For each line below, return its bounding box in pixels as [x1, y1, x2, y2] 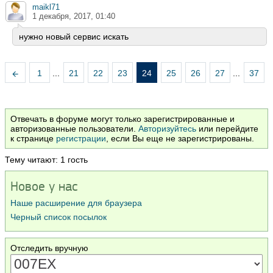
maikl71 [32, 2, 60, 12]
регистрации [56, 133, 106, 144]
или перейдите [196, 124, 258, 134]
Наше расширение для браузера [10, 198, 142, 208]
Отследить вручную [10, 243, 88, 253]
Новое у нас [10, 179, 77, 194]
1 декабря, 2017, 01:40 [32, 12, 115, 21]
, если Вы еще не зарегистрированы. [106, 133, 254, 144]
